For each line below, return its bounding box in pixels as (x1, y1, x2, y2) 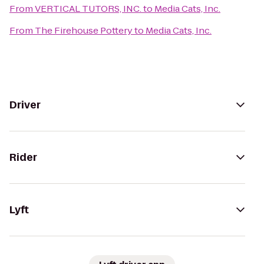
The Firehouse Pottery (35, 24, 133, 37)
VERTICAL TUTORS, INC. (35, 2, 141, 15)
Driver (9, 98, 41, 112)
